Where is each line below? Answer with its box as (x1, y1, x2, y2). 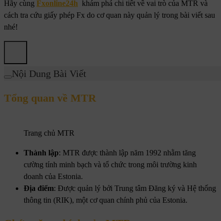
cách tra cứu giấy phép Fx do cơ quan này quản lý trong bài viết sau (4, 11, 215, 20)
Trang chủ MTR (24, 128, 74, 137)
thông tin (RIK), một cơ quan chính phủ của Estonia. (24, 195, 187, 204)
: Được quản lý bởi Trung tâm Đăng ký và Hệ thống (54, 184, 216, 192)
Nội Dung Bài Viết (12, 68, 86, 79)
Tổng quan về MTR (4, 92, 96, 105)
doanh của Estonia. (24, 172, 83, 181)
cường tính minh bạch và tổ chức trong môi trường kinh (24, 160, 197, 169)
